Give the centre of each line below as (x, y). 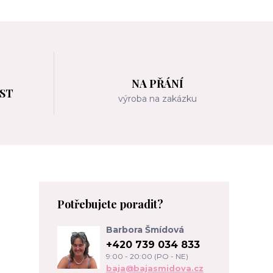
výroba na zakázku (158, 99)
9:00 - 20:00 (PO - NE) (147, 256)
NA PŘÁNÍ (158, 83)
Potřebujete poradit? (110, 204)
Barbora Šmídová (145, 229)
